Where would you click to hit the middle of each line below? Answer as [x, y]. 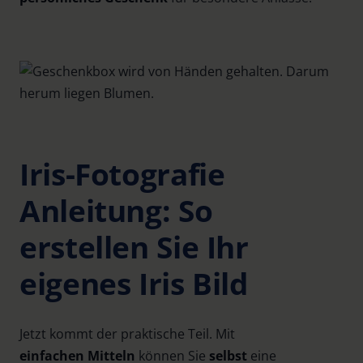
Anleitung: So [116, 211]
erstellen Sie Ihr [134, 247]
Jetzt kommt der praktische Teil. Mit [127, 333]
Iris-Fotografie [122, 174]
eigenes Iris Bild [134, 284]
